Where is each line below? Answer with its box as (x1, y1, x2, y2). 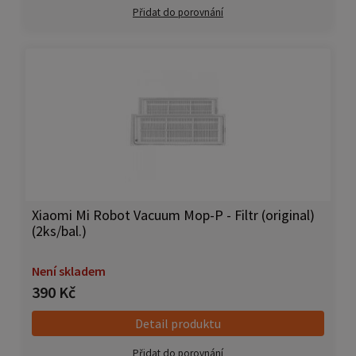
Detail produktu (135, 315, 221, 332)
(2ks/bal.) (32, 222, 87, 241)
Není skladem (32, 263, 106, 280)
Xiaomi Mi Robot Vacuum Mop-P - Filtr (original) (32, 206, 315, 225)
